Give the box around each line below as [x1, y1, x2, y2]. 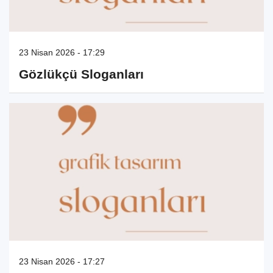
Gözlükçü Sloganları [19, 66, 144, 81]
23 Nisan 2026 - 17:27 [19, 257, 105, 267]
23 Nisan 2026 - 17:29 [19, 47, 105, 57]
